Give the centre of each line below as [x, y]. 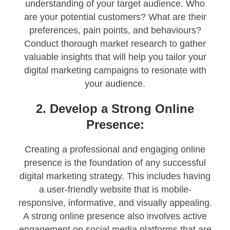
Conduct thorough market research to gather [115, 44]
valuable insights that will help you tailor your [115, 57]
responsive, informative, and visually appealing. [115, 203]
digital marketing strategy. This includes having [115, 176]
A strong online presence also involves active [115, 216]
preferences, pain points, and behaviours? [115, 31]
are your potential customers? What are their [115, 17]
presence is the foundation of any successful [115, 163]
